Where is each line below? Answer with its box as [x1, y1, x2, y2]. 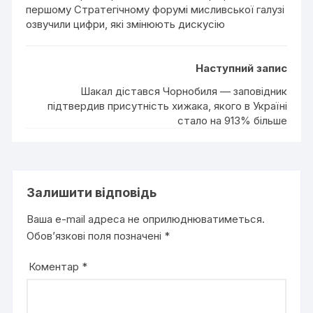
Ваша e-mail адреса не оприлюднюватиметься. [27, 212, 265, 226]
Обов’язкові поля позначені [27, 228, 165, 242]
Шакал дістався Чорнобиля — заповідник [80, 84, 287, 98]
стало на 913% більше [177, 113, 287, 127]
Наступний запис [195, 61, 287, 75]
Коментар [29, 259, 82, 273]
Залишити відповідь [27, 184, 157, 200]
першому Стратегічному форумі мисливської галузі [26, 2, 285, 16]
